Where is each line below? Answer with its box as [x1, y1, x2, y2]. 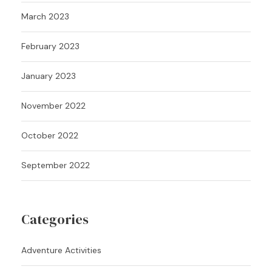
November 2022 [21, 100, 86, 111]
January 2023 [21, 70, 76, 81]
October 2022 [21, 129, 78, 141]
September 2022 [21, 159, 90, 171]
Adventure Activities [21, 244, 101, 256]
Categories [21, 209, 89, 228]
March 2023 [21, 10, 69, 22]
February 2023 [21, 40, 80, 52]
